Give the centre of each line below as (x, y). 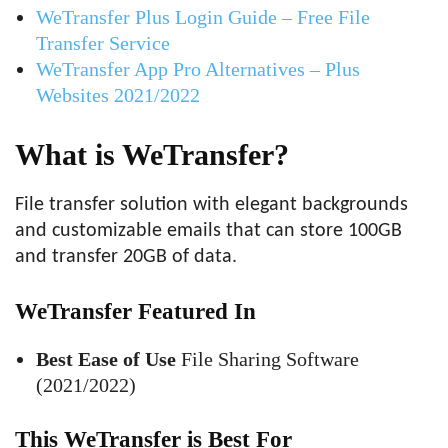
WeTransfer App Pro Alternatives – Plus (198, 69)
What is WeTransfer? (152, 154)
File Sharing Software (267, 359)
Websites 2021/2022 (118, 95)
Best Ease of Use (106, 359)
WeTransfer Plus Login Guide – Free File (203, 17)
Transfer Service (103, 43)
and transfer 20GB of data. (126, 257)
